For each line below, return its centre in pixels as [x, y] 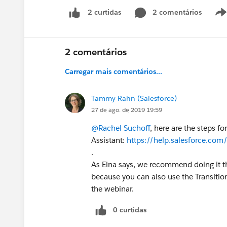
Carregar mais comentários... [113, 71]
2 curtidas [104, 12]
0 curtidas [130, 210]
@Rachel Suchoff [121, 128]
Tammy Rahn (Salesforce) [134, 98]
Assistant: [109, 140]
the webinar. [112, 188]
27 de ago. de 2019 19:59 [127, 109]
